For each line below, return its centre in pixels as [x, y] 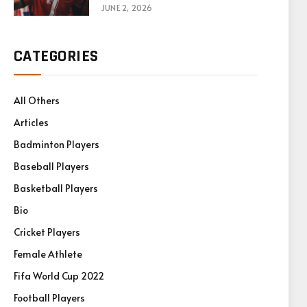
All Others [37, 100]
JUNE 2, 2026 [127, 8]
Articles [31, 122]
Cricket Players [47, 232]
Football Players [49, 298]
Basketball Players [56, 188]
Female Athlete [48, 254]
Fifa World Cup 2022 [59, 276]
